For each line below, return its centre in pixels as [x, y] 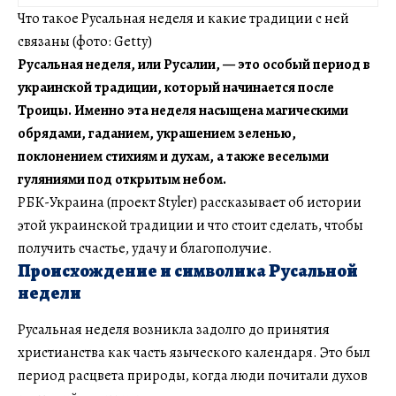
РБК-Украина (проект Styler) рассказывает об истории [190, 202]
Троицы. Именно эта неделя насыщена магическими [183, 110]
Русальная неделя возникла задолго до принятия [174, 329]
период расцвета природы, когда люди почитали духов [193, 375]
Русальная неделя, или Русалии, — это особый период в [194, 64]
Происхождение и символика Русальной [188, 270]
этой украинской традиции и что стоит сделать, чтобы [190, 225]
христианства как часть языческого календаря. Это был [194, 352]
